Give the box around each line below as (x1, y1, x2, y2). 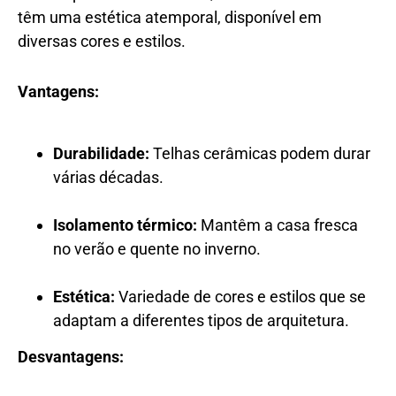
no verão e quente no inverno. (53, 239, 261, 258)
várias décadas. (53, 167, 164, 187)
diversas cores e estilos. (18, 31, 186, 50)
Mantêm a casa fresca (197, 215, 358, 234)
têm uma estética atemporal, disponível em (18, 7, 322, 27)
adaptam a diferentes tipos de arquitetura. (53, 310, 349, 330)
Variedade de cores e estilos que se (115, 286, 366, 306)
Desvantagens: (18, 346, 124, 366)
